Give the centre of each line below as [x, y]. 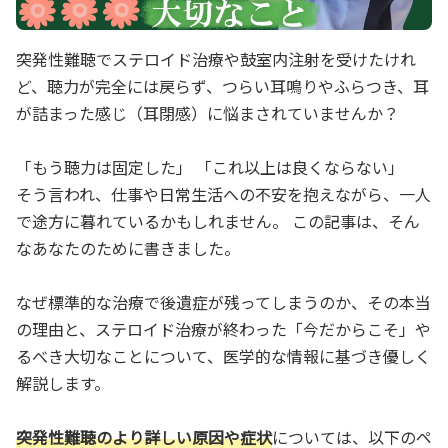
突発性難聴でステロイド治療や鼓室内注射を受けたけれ [216, 58]
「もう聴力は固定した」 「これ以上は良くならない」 [210, 166]
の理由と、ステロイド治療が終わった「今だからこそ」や [223, 328]
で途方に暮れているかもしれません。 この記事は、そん [218, 220]
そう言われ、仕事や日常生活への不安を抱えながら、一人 [223, 193]
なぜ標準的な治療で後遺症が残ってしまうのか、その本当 [223, 301]
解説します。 [63, 382]
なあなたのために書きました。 [128, 247]
